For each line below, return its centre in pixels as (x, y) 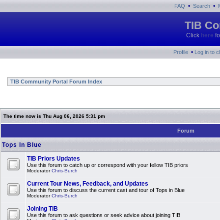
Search (202, 6)
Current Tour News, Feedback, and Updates (88, 184)
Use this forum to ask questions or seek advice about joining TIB (104, 215)
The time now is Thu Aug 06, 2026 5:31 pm (54, 116)
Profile (181, 52)
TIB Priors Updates (54, 159)
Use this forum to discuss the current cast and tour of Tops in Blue (106, 190)
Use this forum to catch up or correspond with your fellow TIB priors (108, 165)
